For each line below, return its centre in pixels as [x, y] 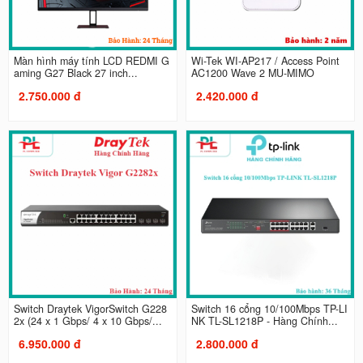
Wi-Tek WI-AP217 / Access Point [266, 60]
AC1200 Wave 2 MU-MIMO [253, 73]
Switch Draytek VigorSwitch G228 [90, 309]
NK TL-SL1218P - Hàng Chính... [265, 321]
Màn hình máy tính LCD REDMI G [91, 60]
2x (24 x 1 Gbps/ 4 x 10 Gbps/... [88, 321]
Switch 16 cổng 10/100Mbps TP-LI [269, 309]
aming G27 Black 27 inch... [116, 73]
